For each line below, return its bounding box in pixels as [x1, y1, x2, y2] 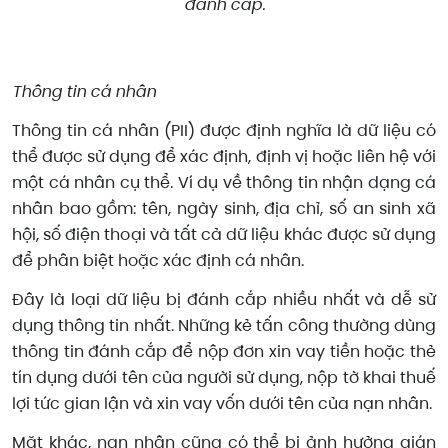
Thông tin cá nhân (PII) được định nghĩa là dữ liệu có [12, 118, 436, 142]
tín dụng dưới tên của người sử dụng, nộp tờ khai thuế [12, 365, 436, 389]
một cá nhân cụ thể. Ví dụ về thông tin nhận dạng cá [12, 170, 436, 194]
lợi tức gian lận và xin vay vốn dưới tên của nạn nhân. [12, 391, 432, 415]
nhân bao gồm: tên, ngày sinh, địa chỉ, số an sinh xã [12, 196, 436, 220]
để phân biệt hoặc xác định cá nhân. [12, 248, 304, 272]
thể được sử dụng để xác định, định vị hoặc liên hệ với [12, 144, 436, 168]
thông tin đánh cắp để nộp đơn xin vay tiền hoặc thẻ [12, 339, 436, 363]
